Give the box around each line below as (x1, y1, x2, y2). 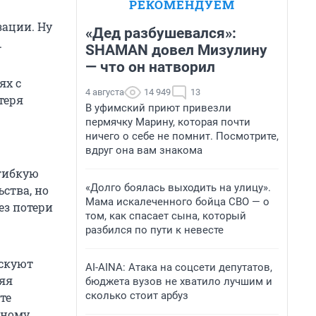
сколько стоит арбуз (85, 289, 188, 302)
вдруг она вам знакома (85, 144, 202, 157)
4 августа (85, 87, 124, 97)
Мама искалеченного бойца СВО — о (85, 195, 269, 208)
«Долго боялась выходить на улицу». (85, 181, 271, 194)
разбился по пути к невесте (85, 224, 224, 236)
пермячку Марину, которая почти (85, 116, 250, 128)
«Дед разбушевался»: (85, 25, 236, 42)
